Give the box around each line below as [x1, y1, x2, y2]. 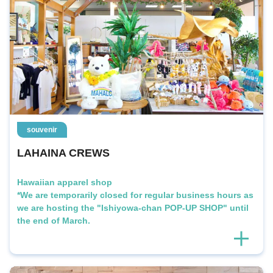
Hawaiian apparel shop [17, 177, 112, 187]
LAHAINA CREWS [17, 146, 110, 159]
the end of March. [17, 215, 90, 225]
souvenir [27, 125, 57, 134]
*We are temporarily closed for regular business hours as [17, 190, 253, 200]
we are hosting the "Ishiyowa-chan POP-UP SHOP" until [17, 202, 249, 213]
